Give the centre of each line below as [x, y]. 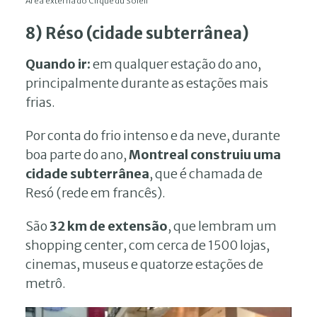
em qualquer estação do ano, [177, 64]
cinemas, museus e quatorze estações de [144, 264]
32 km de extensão [109, 226]
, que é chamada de [206, 173]
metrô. [46, 283]
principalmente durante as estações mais [147, 83]
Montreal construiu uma [204, 154]
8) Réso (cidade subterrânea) [137, 33]
